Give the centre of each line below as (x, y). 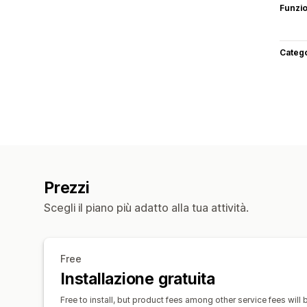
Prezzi (67, 187)
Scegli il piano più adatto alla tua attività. (146, 207)
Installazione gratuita (138, 279)
